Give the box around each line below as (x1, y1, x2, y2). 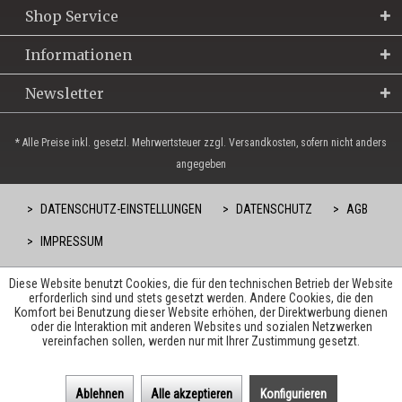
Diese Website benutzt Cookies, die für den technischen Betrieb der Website (9, 276, 393, 291)
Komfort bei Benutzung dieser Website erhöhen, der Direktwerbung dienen (14, 305, 388, 319)
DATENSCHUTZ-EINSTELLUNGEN (38, 202, 202, 217)
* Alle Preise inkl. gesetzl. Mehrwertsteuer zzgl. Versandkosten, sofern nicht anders (15, 136, 387, 150)
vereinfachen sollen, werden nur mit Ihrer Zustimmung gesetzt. (42, 334, 360, 348)
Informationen (25, 46, 132, 65)
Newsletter (25, 84, 104, 103)
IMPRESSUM (38, 234, 103, 249)
